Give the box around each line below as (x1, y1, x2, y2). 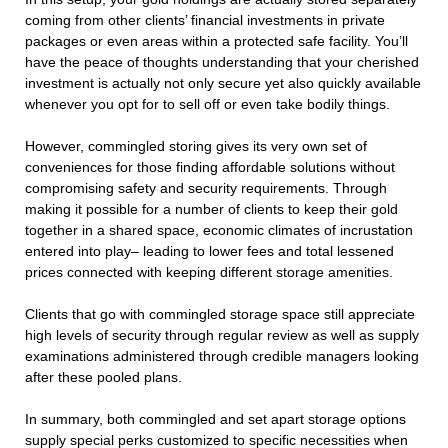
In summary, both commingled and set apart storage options (25, 411, 406, 428)
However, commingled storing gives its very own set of (25, 138, 367, 155)
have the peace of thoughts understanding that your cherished (25, 54, 419, 71)
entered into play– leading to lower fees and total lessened (25, 243, 394, 260)
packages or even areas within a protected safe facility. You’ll (25, 33, 408, 50)
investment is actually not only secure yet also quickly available (25, 75, 421, 92)
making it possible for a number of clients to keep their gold (25, 201, 398, 218)
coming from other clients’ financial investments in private (25, 12, 385, 29)
